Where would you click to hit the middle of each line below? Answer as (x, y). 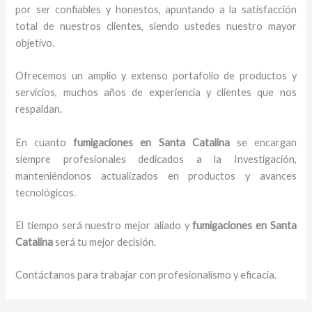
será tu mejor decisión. (105, 242)
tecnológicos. (46, 192)
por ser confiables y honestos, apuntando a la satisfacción (156, 10)
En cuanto (45, 142)
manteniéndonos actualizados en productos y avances (156, 175)
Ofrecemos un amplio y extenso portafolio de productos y (156, 76)
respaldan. (39, 109)
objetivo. (35, 43)
